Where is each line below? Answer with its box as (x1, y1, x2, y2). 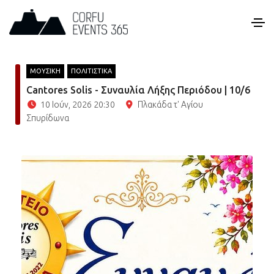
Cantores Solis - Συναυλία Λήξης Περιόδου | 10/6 (26, 84, 250, 95)
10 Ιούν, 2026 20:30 (40, 100, 115, 109)
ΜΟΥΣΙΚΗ (30, 67, 61, 75)
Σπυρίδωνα (26, 113, 69, 123)
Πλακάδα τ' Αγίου (138, 100, 203, 109)
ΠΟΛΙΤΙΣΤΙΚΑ (71, 67, 112, 75)
